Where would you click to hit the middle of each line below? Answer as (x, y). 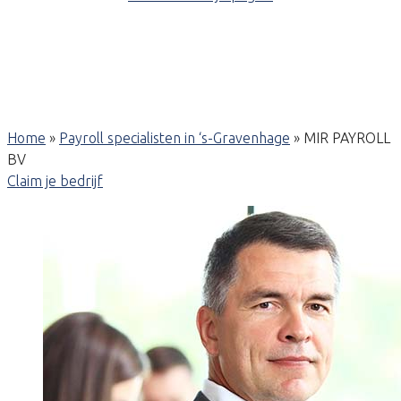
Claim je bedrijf (55, 181)
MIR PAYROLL (347, 138)
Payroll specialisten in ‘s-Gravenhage (175, 138)
